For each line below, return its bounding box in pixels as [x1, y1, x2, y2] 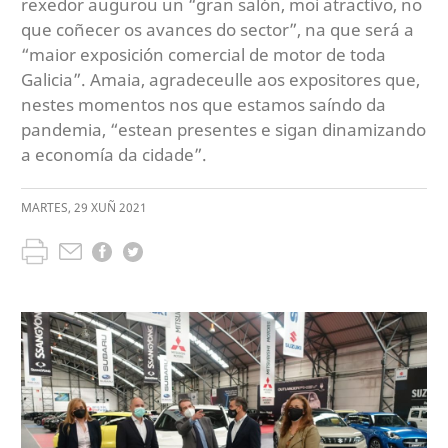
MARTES [21, 199, 68, 216]
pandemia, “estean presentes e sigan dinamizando [21, 117, 426, 141]
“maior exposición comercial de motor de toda [21, 42, 386, 66]
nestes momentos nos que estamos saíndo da [21, 92, 386, 116]
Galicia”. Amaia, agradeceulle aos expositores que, [21, 67, 420, 91]
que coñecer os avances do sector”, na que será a [21, 17, 414, 41]
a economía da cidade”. [21, 142, 207, 166]
